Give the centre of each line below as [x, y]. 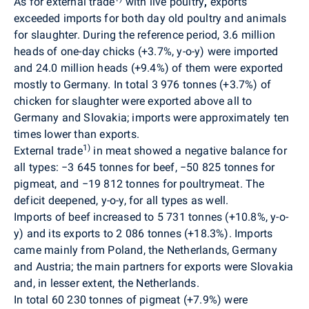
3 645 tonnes [100, 167]
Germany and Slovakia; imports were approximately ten [152, 117]
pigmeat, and [48, 183]
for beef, [158, 167]
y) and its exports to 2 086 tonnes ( [101, 233]
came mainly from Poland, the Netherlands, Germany [146, 250]
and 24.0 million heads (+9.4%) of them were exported [149, 68]
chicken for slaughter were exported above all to [133, 101]
